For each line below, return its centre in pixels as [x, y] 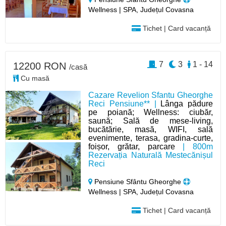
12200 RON [41, 66]
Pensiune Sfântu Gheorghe [138, 182]
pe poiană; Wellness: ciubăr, [151, 112]
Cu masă [34, 78]
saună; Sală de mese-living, [151, 121]
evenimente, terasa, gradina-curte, [151, 138]
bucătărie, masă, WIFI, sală [151, 129]
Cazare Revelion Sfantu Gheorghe [151, 95]
